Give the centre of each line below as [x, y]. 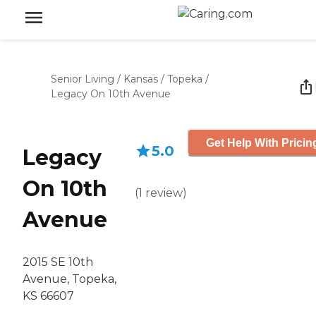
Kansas [141, 79]
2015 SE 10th [58, 262]
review [164, 193]
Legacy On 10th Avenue [111, 94]
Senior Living [83, 79]
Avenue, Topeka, [69, 279]
